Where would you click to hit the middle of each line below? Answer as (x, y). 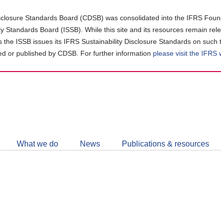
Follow (131, 101)
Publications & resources (166, 144)
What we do (37, 144)
